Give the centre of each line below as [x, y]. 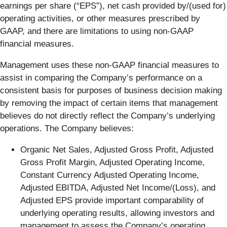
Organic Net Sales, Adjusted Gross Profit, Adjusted [117, 150]
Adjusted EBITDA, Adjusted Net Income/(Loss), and [118, 188]
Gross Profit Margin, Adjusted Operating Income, [112, 163]
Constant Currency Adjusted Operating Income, [110, 175]
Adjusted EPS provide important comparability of [112, 201]
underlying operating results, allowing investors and [117, 213]
